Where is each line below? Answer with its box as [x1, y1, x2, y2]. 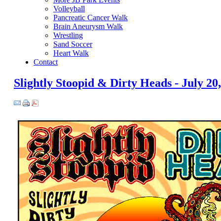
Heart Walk [53, 48, 89, 57]
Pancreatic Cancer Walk [53, 13, 128, 22]
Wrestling [53, 31, 83, 39]
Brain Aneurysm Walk [53, 22, 123, 31]
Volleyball [53, 4, 85, 13]
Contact [33, 57, 58, 66]
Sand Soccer [53, 39, 92, 48]
